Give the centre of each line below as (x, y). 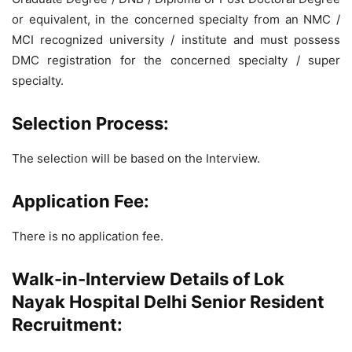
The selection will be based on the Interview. (136, 158)
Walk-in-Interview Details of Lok (148, 279)
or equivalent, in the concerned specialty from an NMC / (176, 19)
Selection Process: (90, 123)
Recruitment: (67, 324)
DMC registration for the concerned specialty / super (176, 60)
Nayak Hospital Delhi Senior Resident (168, 302)
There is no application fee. (88, 236)
